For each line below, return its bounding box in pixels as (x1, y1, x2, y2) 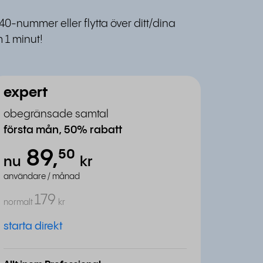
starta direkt (4, 221, 63, 232)
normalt (4, 198, 33, 207)
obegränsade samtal (4, 109, 109, 120)
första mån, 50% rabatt (4, 124, 122, 136)
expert (4, 86, 48, 100)
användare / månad (4, 173, 80, 181)
